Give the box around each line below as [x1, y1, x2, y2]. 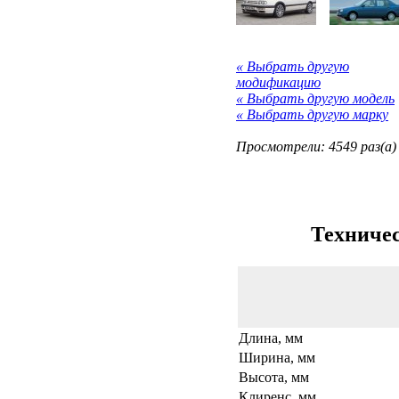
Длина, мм [239, 330, 303, 346]
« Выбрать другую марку [236, 106, 388, 122]
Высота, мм [239, 369, 309, 385]
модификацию [236, 74, 321, 90]
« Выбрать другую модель [236, 90, 395, 106]
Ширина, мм [239, 349, 315, 365]
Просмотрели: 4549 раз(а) [236, 138, 396, 154]
